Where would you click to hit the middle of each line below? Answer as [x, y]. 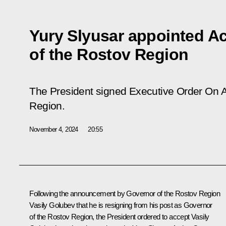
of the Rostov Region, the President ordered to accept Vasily [119, 216]
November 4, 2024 [54, 129]
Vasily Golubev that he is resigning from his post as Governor [121, 205]
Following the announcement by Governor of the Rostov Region [125, 193]
